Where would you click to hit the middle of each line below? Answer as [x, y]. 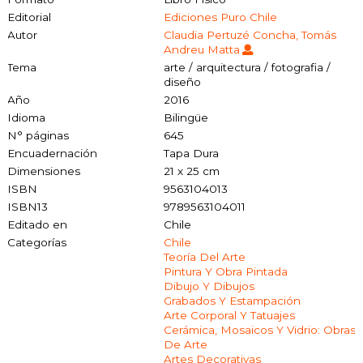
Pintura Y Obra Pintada [225, 271]
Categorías [37, 242]
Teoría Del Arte [204, 256]
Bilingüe [186, 117]
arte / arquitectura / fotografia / [247, 67]
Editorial [29, 17]
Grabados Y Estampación [232, 300]
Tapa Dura [191, 153]
